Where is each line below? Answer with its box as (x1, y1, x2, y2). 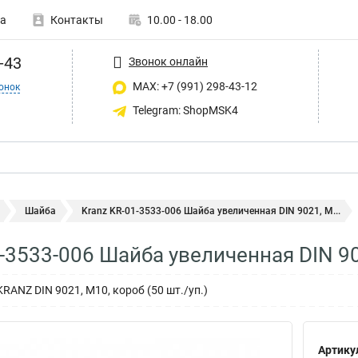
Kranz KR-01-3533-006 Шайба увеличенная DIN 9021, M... (82, 205, 340, 217)
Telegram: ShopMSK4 (130, 103, 238, 117)
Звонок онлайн (129, 54, 208, 68)
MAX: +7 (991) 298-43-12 (130, 80, 257, 93)
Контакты (50, 14, 103, 26)
